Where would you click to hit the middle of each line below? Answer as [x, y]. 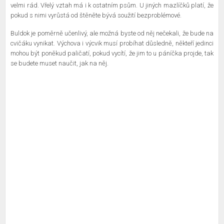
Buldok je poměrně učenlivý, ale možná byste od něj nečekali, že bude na [112, 33]
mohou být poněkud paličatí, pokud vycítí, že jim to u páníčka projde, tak [112, 53]
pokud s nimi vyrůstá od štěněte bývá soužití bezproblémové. [97, 15]
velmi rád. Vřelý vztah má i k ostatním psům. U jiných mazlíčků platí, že [112, 5]
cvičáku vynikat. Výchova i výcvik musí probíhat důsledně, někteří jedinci [112, 43]
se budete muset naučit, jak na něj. [59, 63]
